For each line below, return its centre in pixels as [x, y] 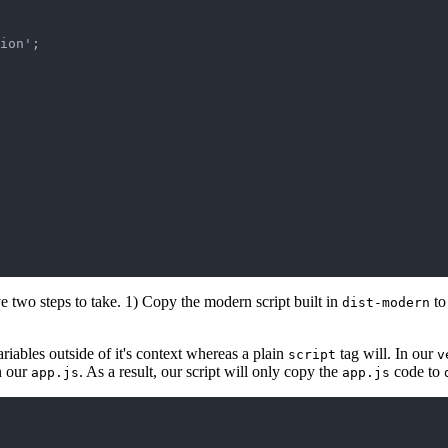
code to [417, 372]
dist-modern [386, 303]
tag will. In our [386, 354]
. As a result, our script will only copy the [210, 372]
